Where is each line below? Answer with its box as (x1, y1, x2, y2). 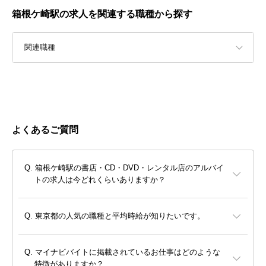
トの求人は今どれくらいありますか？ (34, 175, 166, 185)
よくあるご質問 (12, 125, 78, 135)
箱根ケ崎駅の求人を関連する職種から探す (12, 9, 192, 20)
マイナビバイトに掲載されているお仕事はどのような (35, 248, 220, 257)
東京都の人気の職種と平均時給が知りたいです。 (35, 211, 205, 221)
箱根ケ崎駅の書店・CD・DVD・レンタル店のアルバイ (35, 163, 224, 173)
